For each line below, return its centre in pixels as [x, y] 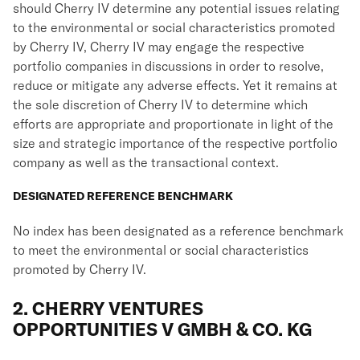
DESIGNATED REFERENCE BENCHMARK [123, 196]
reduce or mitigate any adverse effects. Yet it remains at [175, 85]
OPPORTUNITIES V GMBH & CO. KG [162, 329]
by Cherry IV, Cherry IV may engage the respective [159, 47]
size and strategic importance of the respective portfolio [175, 143]
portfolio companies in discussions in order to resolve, [168, 66]
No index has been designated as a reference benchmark [178, 231]
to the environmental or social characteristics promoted [174, 27]
